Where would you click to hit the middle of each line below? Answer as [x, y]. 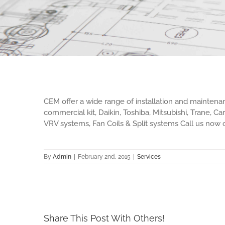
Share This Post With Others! [104, 218]
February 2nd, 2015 [104, 157]
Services [149, 157]
